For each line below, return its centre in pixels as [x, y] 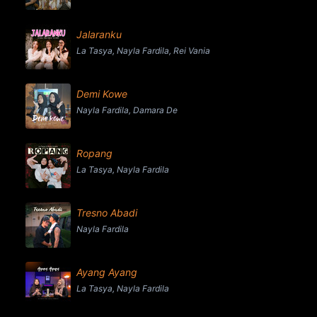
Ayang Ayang [107, 272]
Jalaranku [99, 34]
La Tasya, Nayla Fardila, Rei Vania [143, 51]
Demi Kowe [102, 94]
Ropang [94, 153]
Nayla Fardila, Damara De [127, 110]
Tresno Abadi [107, 213]
